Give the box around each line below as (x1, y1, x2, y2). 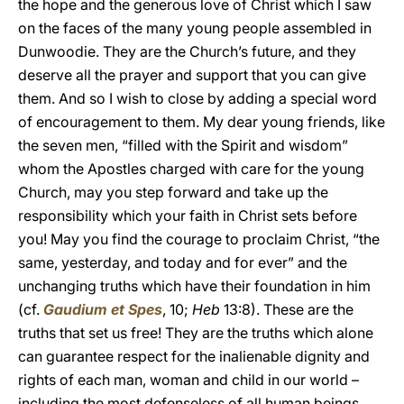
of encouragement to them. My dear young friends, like (18, 113, 385, 131)
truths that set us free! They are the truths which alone (18, 324, 373, 342)
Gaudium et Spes (43, 300, 162, 318)
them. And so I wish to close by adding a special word (18, 89, 377, 107)
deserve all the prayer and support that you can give (18, 66, 366, 84)
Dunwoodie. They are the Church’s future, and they (18, 42, 356, 60)
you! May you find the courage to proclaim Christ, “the (18, 230, 380, 248)
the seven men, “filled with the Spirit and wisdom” (18, 136, 348, 154)
